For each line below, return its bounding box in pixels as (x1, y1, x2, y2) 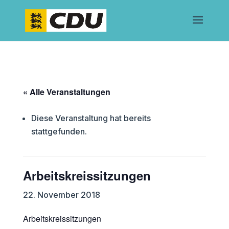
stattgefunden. (31, 126, 87, 136)
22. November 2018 (22, 190, 100, 200)
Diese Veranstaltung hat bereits (31, 113, 151, 123)
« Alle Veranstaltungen (22, 86, 110, 98)
